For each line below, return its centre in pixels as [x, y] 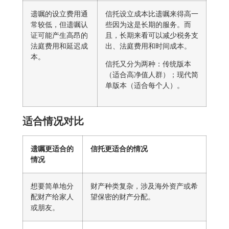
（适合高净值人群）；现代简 [152, 75]
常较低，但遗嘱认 [59, 24]
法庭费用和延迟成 [59, 46]
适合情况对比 [53, 121]
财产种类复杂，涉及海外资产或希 [144, 186]
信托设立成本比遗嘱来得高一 [152, 14]
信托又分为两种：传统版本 [148, 64]
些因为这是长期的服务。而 [148, 24]
